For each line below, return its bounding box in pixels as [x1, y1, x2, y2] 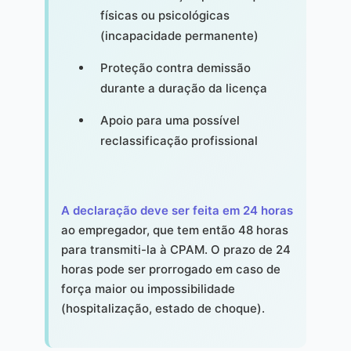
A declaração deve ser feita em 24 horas [60, 203, 293, 219]
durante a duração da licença [100, 81, 267, 96]
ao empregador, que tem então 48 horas [60, 223, 288, 238]
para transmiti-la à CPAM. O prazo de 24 [60, 242, 291, 258]
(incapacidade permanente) [100, 28, 259, 44]
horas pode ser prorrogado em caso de [60, 262, 280, 277]
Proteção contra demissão [100, 60, 251, 76]
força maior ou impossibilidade [60, 281, 235, 297]
